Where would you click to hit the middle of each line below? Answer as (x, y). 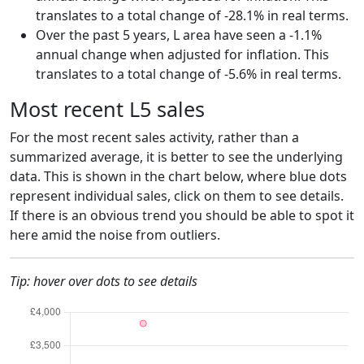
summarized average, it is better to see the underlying (176, 156)
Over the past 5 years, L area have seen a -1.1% (179, 35)
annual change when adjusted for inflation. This (182, 54)
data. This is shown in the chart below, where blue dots (178, 176)
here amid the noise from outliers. (115, 234)
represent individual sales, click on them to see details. (177, 195)
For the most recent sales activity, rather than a (154, 137)
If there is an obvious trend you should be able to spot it (182, 215)
